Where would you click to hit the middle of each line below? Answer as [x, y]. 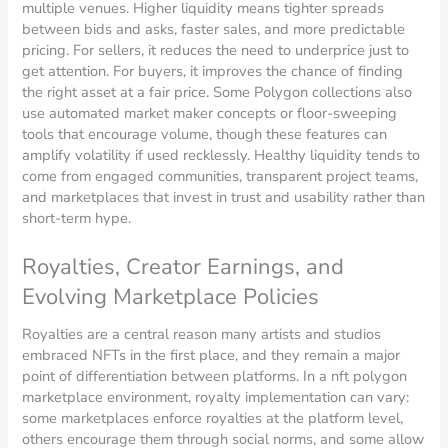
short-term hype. [77, 217]
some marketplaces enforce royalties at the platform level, [213, 418]
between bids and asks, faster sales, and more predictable [214, 28]
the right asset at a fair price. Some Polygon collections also [217, 91]
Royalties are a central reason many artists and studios [202, 334]
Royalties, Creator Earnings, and [183, 267]
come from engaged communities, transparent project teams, [220, 175]
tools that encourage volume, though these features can [205, 133]
